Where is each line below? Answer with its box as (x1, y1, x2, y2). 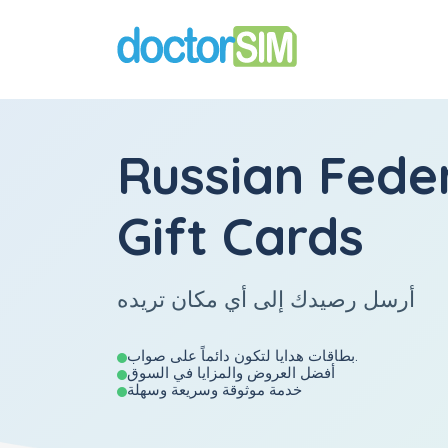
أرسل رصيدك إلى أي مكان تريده (117, 285, 415, 312)
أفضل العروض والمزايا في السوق (127, 363, 335, 382)
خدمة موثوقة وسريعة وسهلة (127, 380, 302, 399)
